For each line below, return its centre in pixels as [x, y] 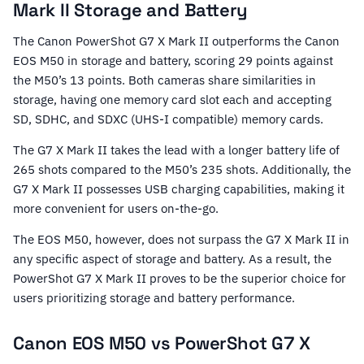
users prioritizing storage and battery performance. [154, 298]
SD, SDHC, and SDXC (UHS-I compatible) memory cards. [168, 119]
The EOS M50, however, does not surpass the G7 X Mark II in [181, 240]
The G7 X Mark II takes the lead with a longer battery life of [176, 150]
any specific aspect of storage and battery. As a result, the [172, 259]
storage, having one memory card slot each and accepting [172, 100]
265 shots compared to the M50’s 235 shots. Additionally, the [182, 170]
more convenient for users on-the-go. [116, 209]
